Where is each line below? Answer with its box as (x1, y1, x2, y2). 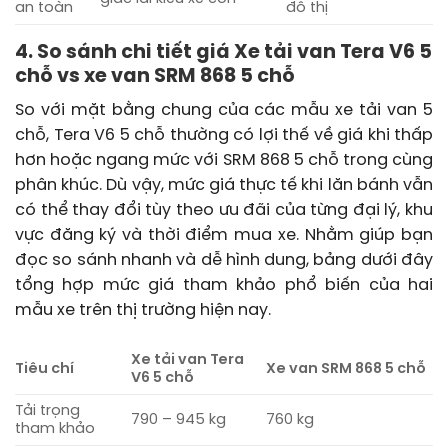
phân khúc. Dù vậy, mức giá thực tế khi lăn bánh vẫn (15, 177, 433, 195)
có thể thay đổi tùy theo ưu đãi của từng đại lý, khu (15, 202, 433, 220)
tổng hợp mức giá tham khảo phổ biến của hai (15, 277, 433, 295)
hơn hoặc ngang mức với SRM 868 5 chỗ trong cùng (15, 152, 433, 170)
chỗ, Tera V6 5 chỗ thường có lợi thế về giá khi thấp (15, 127, 433, 145)
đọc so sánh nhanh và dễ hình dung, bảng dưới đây (15, 252, 433, 270)
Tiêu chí (15, 361, 74, 378)
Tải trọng (15, 403, 80, 420)
